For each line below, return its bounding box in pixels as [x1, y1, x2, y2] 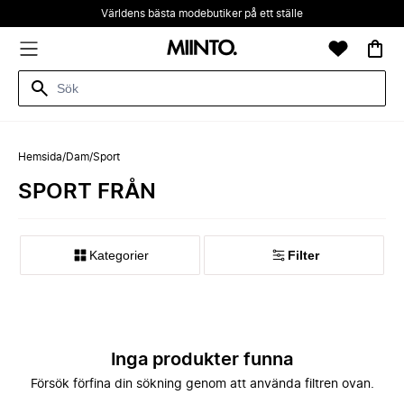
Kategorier [89, 248, 149, 262]
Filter [287, 248, 319, 262]
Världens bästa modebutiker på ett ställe [101, 8, 303, 19]
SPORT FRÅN [18, 181, 156, 203]
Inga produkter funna [111, 351, 293, 369]
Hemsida [18, 151, 62, 162]
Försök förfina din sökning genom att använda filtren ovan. [30, 378, 374, 390]
